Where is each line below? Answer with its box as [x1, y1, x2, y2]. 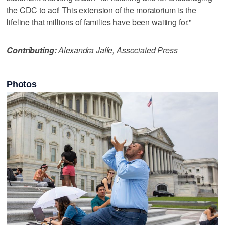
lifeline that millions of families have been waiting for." [7, 16, 192, 28]
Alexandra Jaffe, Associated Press [56, 44, 178, 56]
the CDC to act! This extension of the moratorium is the [7, 4, 196, 16]
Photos [7, 79, 37, 89]
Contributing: [7, 44, 57, 56]
